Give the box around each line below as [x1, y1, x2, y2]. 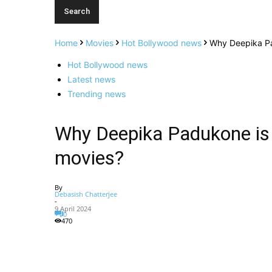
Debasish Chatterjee [55, 189, 117, 199]
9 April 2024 [55, 204, 91, 213]
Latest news [67, 74, 115, 84]
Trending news [67, 89, 126, 99]
